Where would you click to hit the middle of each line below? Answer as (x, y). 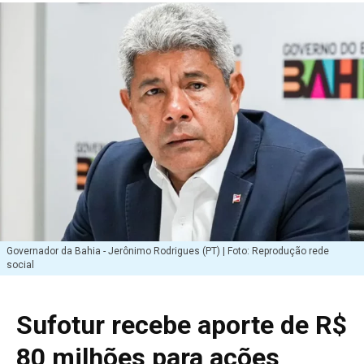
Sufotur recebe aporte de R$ (182, 325)
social (20, 264)
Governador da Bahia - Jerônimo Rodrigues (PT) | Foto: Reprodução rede (168, 251)
